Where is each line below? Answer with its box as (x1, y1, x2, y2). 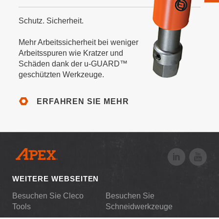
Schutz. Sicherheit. (18, 17, 84, 25)
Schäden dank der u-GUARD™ (18, 60, 128, 68)
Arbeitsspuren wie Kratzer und (18, 49, 123, 58)
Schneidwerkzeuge (106, 202, 173, 211)
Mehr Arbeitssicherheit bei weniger (18, 38, 138, 47)
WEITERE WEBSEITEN (12, 174, 99, 183)
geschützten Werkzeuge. (18, 70, 104, 79)
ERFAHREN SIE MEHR (36, 97, 130, 106)
